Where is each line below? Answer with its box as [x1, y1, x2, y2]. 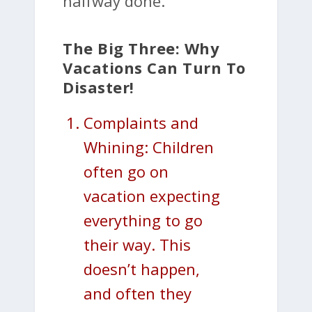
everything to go [84, 209, 203, 231]
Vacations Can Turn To [63, 56, 246, 78]
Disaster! [63, 76, 134, 97]
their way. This [84, 233, 191, 255]
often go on [84, 160, 169, 182]
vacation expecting [84, 185, 220, 206]
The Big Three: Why [63, 37, 219, 58]
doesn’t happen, [84, 258, 200, 279]
